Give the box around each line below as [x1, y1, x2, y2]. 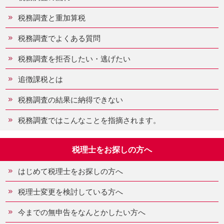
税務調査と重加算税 [18, 12, 85, 23]
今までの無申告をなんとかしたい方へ [18, 206, 145, 217]
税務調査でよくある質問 [18, 32, 100, 43]
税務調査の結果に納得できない [18, 94, 123, 105]
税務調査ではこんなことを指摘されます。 [18, 114, 160, 125]
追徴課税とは [18, 73, 63, 84]
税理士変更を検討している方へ [18, 186, 123, 197]
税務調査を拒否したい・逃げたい [18, 53, 130, 64]
